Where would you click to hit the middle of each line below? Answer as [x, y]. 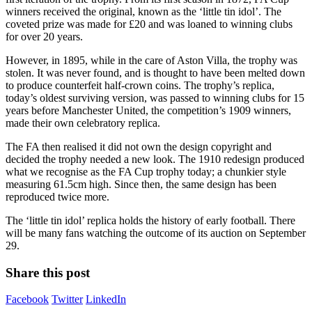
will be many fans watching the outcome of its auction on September [156, 233]
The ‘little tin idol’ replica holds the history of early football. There [150, 220]
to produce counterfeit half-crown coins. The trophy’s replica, [140, 85]
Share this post [48, 272]
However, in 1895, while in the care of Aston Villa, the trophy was [151, 60]
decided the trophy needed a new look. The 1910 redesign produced [155, 159]
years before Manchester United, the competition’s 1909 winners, [148, 110]
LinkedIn [106, 299]
